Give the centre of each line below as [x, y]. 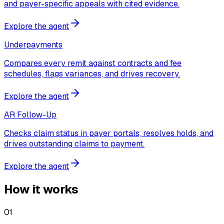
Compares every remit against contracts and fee [93, 63]
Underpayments [33, 44]
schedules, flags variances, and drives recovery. [92, 73]
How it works [41, 189]
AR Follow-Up [30, 114]
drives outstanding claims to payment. [74, 143]
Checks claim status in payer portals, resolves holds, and [109, 133]
